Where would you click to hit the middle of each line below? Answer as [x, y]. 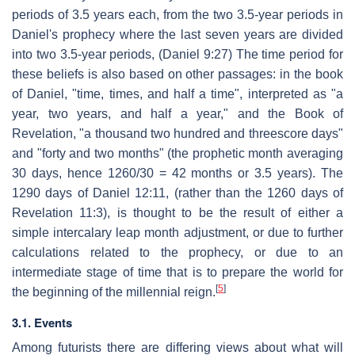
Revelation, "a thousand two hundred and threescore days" [177, 133]
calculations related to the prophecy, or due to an [177, 252]
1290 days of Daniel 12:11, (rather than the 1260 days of [177, 193]
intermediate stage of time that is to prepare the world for [177, 272]
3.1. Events [42, 322]
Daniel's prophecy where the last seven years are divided [177, 34]
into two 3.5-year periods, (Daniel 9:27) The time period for [177, 54]
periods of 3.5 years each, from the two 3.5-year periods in [177, 14]
